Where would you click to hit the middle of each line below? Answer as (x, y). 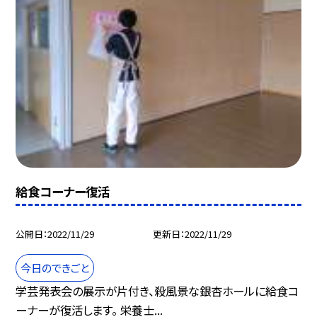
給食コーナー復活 (63, 191)
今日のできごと (55, 267)
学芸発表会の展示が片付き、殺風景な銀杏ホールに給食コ (157, 290)
